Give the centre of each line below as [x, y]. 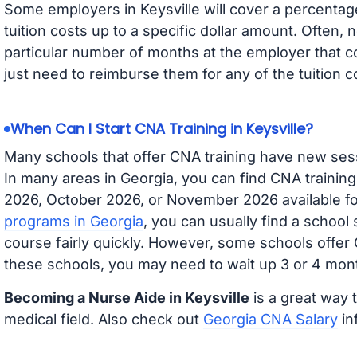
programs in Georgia [73, 222]
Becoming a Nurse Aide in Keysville [126, 298]
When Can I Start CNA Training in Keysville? [161, 129]
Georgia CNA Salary [270, 320]
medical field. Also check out [103, 320]
